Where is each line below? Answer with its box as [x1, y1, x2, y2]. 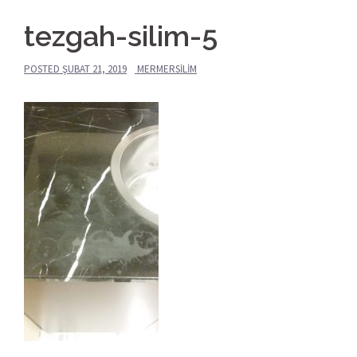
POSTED [24, 61, 62, 76]
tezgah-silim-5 [24, 18, 218, 53]
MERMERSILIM [137, 61, 197, 76]
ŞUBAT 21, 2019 [62, 61, 127, 76]
